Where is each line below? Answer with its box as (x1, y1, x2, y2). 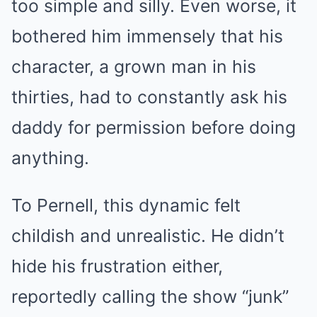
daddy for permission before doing (11, 117, 296, 139)
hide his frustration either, (11, 255, 223, 277)
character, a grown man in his (11, 56, 256, 78)
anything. (11, 147, 89, 169)
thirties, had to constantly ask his (11, 86, 287, 108)
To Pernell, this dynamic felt (11, 195, 241, 217)
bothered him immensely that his (11, 25, 283, 47)
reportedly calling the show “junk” (11, 286, 289, 308)
